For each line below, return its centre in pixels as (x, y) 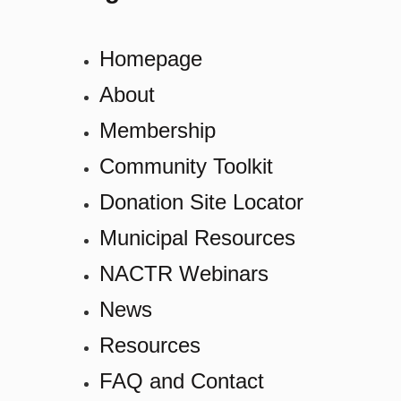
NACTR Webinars (183, 273)
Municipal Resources (197, 237)
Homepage (150, 58)
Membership (157, 130)
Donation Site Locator (201, 201)
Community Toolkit (186, 166)
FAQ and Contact (181, 380)
